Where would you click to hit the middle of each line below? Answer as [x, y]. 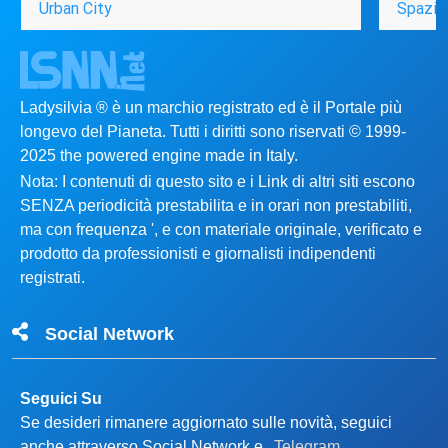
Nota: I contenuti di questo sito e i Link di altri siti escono [217, 181]
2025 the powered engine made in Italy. [159, 156]
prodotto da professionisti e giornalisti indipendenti [198, 253]
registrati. [52, 277]
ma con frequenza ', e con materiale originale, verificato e [221, 229]
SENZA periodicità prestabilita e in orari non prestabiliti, [216, 205]
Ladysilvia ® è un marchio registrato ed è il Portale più [211, 108]
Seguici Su [61, 398]
